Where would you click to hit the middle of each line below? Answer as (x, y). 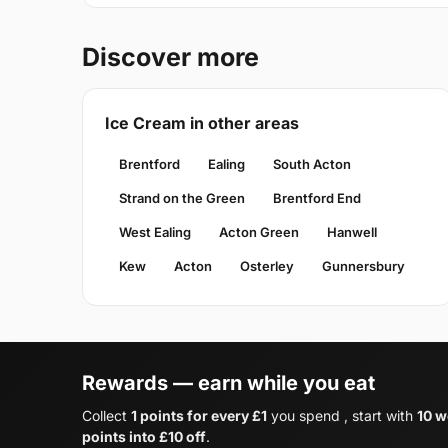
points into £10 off (144, 436)
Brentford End (317, 197)
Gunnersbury (363, 265)
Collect (106, 415)
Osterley (267, 265)
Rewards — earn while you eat (228, 382)
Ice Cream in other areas (202, 122)
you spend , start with (342, 415)
